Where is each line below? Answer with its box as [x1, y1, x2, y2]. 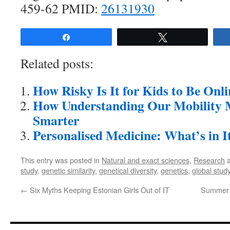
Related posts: [21, 54, 93, 72]
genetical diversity [99, 165, 157, 176]
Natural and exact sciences [102, 155, 189, 166]
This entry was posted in [21, 155, 102, 166]
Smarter [33, 110, 79, 130]
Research [194, 155, 225, 166]
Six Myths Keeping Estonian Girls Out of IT [28, 184, 169, 196]
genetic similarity [42, 165, 95, 176]
